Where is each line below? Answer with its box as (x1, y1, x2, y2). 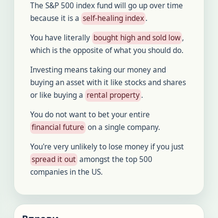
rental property (87, 90, 140, 100)
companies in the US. (30, 167, 103, 177)
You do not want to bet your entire (30, 109, 150, 120)
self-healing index (83, 13, 144, 23)
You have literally (30, 33, 92, 43)
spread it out (32, 154, 76, 164)
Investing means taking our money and (30, 65, 166, 75)
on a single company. (86, 122, 160, 132)
